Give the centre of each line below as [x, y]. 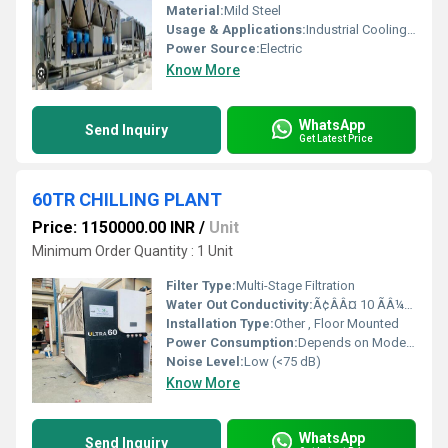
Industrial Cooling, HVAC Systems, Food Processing [356, 29]
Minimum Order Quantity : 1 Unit [132, 251]
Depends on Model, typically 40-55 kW [352, 342]
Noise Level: [205, 361]
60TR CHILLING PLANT [127, 199]
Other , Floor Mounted [336, 323]
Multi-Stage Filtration [295, 285]
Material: [195, 10]
